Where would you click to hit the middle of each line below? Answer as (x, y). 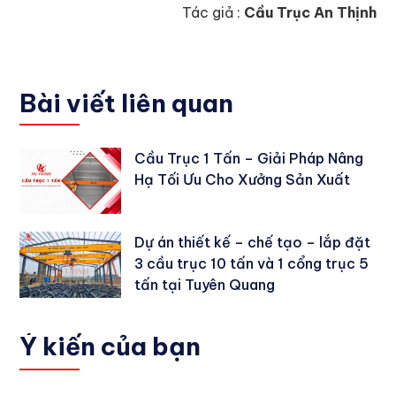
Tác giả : (213, 12)
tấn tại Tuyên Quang (205, 284)
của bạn (151, 346)
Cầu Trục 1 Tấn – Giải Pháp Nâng (249, 158)
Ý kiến (61, 346)
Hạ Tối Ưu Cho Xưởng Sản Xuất (243, 179)
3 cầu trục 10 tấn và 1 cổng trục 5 (252, 263)
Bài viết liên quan (127, 103)
